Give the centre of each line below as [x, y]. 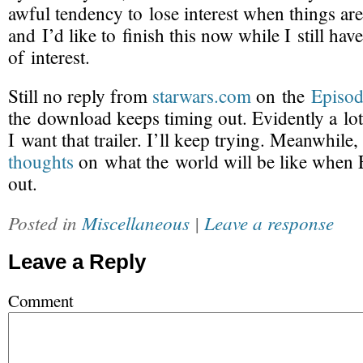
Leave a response [269, 222]
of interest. [49, 57]
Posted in [45, 222]
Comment [41, 301]
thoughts [41, 162]
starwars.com [202, 96]
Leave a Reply [77, 262]
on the [281, 96]
